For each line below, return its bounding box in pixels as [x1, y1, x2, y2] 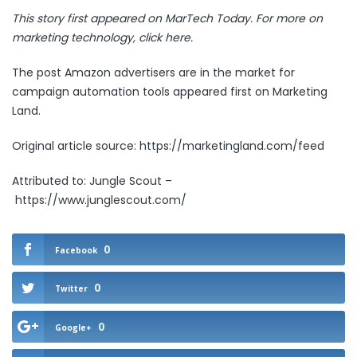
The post [12, 65, 65, 80]
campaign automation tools [12, 84, 170, 100]
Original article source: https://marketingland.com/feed [12, 138, 324, 154]
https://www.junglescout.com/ [15, 192, 186, 208]
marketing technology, [12, 29, 139, 45]
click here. [139, 29, 193, 45]
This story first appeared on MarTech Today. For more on [12, 10, 323, 26]
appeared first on [170, 84, 273, 100]
